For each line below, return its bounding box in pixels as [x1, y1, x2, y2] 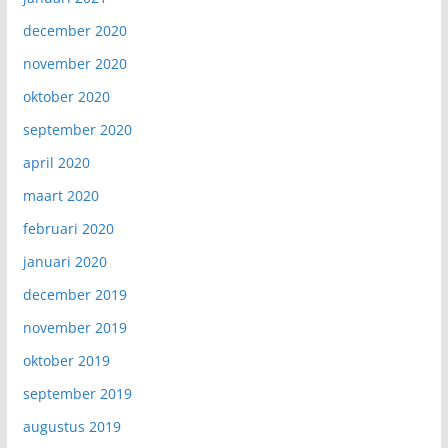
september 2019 [22, 383, 132, 403]
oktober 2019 [22, 350, 110, 370]
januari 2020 [22, 251, 107, 271]
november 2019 [22, 317, 127, 337]
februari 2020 [22, 218, 114, 238]
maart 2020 [22, 185, 99, 205]
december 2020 [22, 20, 127, 40]
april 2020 [22, 152, 90, 172]
